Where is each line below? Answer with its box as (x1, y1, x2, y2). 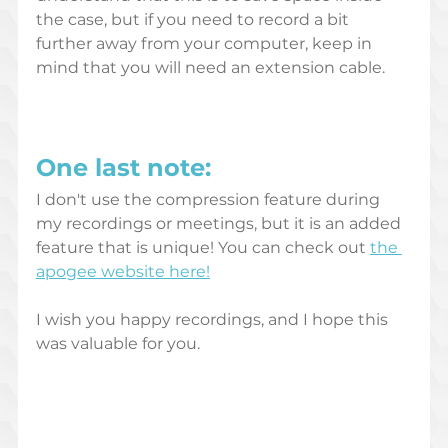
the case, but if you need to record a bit (35, 10, 353, 30)
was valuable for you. (35, 334, 200, 354)
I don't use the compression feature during (35, 190, 384, 210)
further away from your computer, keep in (35, 34, 376, 54)
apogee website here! (35, 262, 210, 282)
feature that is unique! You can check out (35, 238, 370, 258)
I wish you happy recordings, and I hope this (35, 310, 392, 330)
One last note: (35, 153, 218, 183)
